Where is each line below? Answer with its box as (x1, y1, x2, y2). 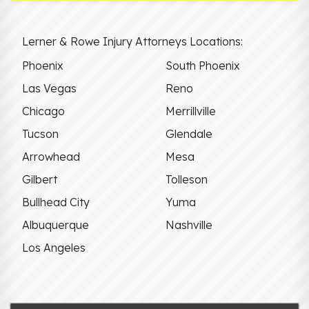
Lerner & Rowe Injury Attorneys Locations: (22, 34, 243, 48)
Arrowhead (22, 149, 80, 163)
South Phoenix (166, 58, 240, 72)
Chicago (22, 103, 65, 118)
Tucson (22, 126, 59, 141)
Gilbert (22, 172, 57, 186)
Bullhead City (22, 195, 90, 209)
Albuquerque (22, 217, 89, 232)
